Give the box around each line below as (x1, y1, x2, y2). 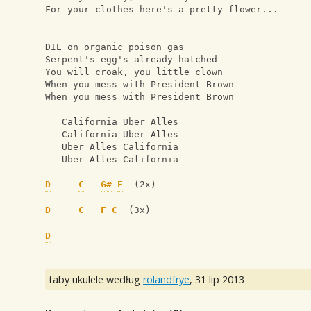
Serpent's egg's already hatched (45, 54, 217, 65)
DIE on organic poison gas (45, 42, 184, 53)
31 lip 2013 (195, 273, 244, 287)
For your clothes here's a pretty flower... (45, 4, 278, 15)
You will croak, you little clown (45, 67, 223, 78)
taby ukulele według (49, 273, 143, 287)
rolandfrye (143, 273, 190, 287)
